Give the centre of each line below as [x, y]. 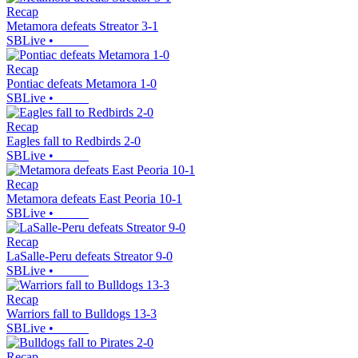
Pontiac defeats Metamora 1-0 [82, 84]
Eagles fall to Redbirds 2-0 [74, 141]
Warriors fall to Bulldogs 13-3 [82, 314]
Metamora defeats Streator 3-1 [82, 26]
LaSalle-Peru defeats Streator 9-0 [89, 257]
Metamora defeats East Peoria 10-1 [94, 199]
